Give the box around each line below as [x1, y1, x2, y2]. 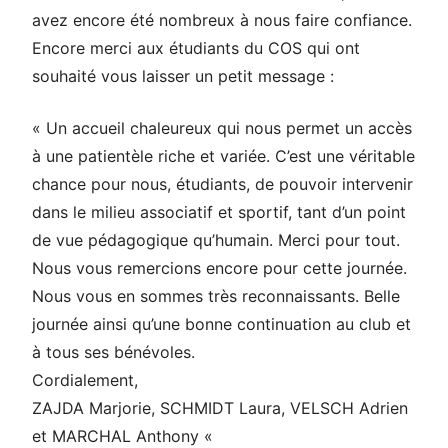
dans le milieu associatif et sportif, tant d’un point [32, 201, 406, 222]
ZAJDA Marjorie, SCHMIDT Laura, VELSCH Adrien [32, 397, 408, 418]
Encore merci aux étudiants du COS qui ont [32, 37, 360, 58]
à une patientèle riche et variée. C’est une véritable [32, 145, 415, 166]
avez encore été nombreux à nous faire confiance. [32, 9, 412, 30]
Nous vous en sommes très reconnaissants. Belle [32, 285, 400, 306]
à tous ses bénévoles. [32, 341, 195, 362]
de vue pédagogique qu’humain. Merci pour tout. [32, 229, 400, 250]
